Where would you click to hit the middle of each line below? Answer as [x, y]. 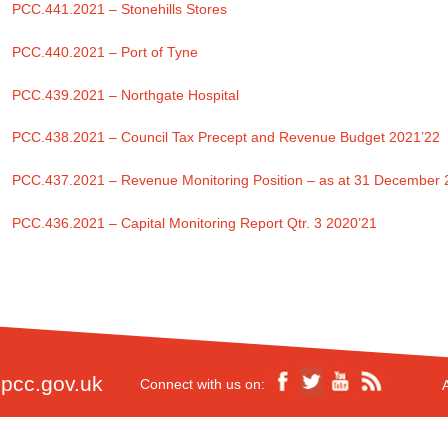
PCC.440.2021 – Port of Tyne [105, 51]
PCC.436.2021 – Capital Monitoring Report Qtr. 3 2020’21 [195, 223]
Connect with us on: [202, 383]
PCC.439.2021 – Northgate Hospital [126, 94]
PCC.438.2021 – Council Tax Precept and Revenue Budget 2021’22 [226, 137]
